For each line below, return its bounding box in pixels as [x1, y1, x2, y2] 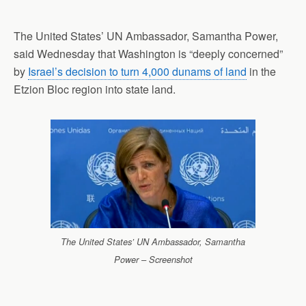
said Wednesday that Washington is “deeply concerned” [14, 46, 283, 61]
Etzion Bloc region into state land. [14, 81, 176, 97]
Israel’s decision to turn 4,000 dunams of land [28, 64, 247, 79]
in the [247, 64, 276, 79]
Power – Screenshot [113, 253, 193, 266]
